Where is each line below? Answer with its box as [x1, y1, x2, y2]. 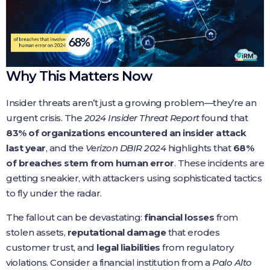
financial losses [144, 211, 214, 223]
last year [6, 142, 46, 154]
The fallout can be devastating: [6, 211, 144, 223]
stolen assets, [6, 226, 67, 238]
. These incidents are [174, 157, 264, 169]
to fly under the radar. [6, 187, 102, 199]
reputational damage [67, 226, 166, 238]
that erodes [166, 226, 219, 238]
